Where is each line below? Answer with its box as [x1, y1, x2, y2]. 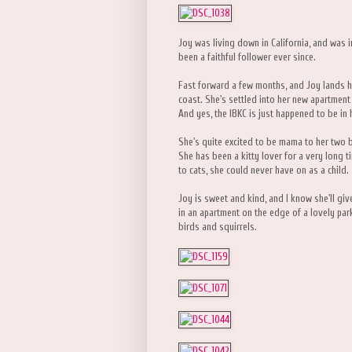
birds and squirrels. [178, 221, 257, 233]
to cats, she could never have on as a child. [178, 164, 349, 177]
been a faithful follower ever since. [178, 51, 316, 64]
